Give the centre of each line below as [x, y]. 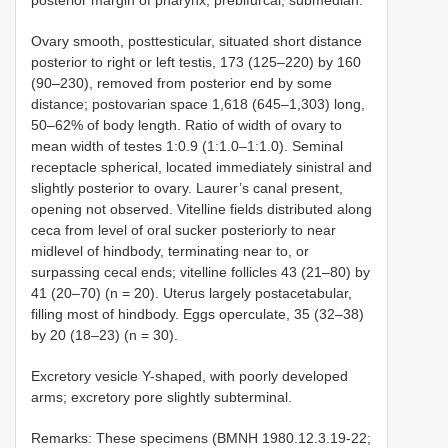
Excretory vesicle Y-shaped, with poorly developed [189, 375]
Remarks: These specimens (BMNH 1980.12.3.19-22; [201, 437]
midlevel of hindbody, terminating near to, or [170, 250]
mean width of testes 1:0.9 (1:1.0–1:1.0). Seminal [187, 145]
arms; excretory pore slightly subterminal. [161, 396]
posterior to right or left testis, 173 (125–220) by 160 [196, 61]
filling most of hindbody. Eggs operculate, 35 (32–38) [197, 313]
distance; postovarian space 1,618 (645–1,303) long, [198, 103]
